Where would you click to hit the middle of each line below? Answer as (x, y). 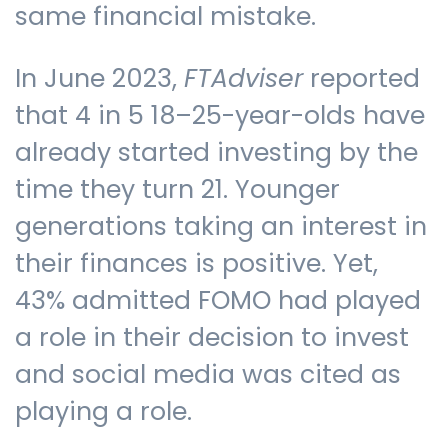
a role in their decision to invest (212, 338)
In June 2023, (99, 79)
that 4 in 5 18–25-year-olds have (220, 116)
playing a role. (107, 412)
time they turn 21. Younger (177, 190)
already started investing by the (216, 153)
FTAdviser (243, 79)
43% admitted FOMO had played (218, 301)
